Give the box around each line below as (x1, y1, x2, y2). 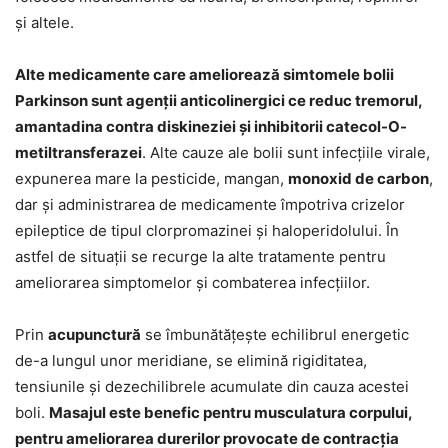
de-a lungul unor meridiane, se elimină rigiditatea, (15, 350, 367, 370)
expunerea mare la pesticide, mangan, (15, 168, 288, 188)
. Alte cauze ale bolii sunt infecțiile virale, (142, 142, 430, 162)
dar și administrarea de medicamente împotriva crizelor (15, 194, 405, 214)
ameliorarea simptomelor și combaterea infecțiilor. (15, 272, 370, 292)
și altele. (15, 12, 74, 32)
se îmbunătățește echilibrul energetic (141, 324, 409, 344)
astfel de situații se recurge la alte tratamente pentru (15, 246, 386, 266)
